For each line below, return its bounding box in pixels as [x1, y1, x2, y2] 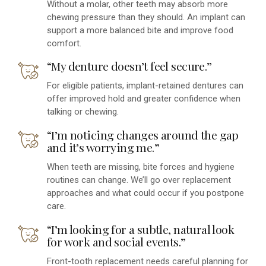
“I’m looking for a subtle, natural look [47, 221, 235, 237]
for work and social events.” [47, 233, 186, 249]
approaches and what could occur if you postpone [47, 188, 244, 199]
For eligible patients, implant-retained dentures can [47, 80, 243, 91]
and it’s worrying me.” [47, 139, 160, 155]
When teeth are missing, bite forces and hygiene [47, 161, 235, 173]
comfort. [47, 37, 81, 49]
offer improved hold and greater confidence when [47, 93, 240, 104]
